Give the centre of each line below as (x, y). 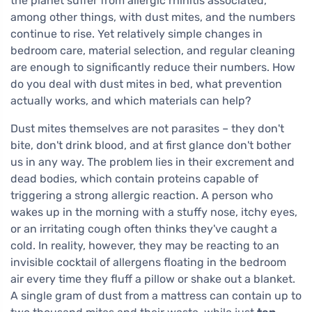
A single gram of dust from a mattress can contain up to (156, 295)
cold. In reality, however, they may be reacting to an (145, 245)
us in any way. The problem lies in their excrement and (153, 162)
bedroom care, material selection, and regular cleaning (153, 50)
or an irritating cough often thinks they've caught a (144, 228)
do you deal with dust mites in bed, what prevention (146, 84)
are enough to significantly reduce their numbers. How (153, 67)
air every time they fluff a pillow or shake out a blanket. (153, 279)
